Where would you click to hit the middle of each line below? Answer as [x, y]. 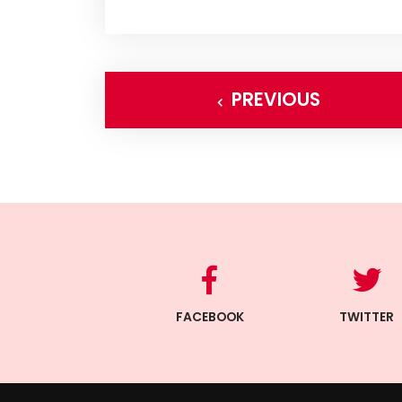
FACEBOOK [210, 317]
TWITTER [367, 317]
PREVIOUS [275, 100]
